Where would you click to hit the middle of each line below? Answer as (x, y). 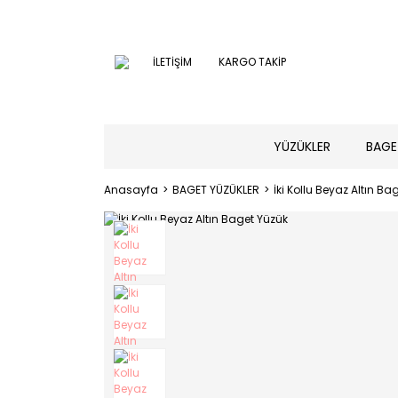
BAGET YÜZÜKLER (216, 190)
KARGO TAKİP (252, 62)
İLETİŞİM (172, 62)
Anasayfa (131, 190)
